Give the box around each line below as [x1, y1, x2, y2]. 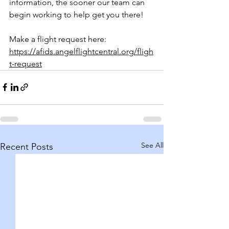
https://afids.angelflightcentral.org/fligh [9, 46, 153, 56]
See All [141, 140, 164, 150]
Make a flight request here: [9, 34, 108, 44]
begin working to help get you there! [9, 9, 144, 19]
